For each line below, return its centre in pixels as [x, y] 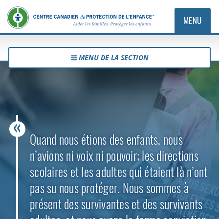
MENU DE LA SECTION [113, 57]
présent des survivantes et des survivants [116, 204]
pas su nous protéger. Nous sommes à [109, 188]
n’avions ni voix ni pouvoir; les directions [114, 155]
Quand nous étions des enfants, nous [106, 139]
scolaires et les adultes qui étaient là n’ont [119, 172]
